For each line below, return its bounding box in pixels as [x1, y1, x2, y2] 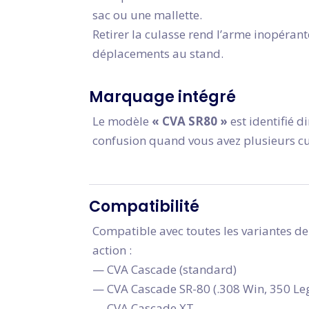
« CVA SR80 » [152, 113, 228, 129]
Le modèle [92, 113, 152, 129]
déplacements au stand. [92, 46, 223, 61]
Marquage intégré [89, 86, 236, 108]
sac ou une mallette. [92, 7, 202, 23]
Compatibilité [89, 196, 199, 217]
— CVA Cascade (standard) [92, 261, 237, 277]
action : [92, 242, 132, 258]
